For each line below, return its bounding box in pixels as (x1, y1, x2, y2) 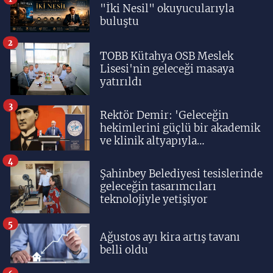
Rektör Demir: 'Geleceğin (100, 108, 229, 122)
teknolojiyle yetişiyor (100, 193, 208, 207)
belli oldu (100, 243, 148, 257)
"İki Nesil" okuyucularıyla (100, 2, 234, 15)
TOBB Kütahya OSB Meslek (100, 49, 233, 63)
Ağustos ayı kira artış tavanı (100, 230, 240, 244)
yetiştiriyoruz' (100, 146, 174, 160)
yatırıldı (100, 74, 142, 88)
